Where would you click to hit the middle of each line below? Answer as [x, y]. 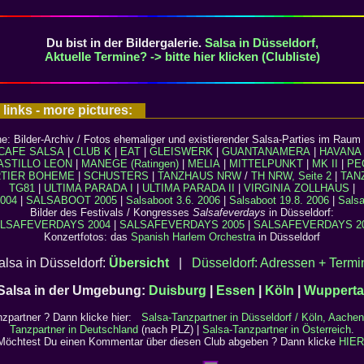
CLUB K [92, 152]
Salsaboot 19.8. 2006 [281, 201]
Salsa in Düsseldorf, [261, 43]
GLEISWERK [181, 152]
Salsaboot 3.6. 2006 [175, 201]
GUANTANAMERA [266, 152]
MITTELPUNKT [266, 164]
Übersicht [139, 263]
